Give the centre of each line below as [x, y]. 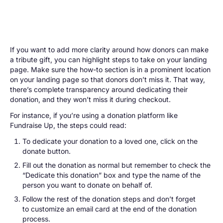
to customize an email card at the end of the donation [109, 209]
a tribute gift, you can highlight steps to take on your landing [109, 59]
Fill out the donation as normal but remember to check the [116, 165]
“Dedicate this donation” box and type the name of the [111, 175]
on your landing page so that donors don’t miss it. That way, [108, 79]
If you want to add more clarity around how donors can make [109, 49]
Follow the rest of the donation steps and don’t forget [109, 199]
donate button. [46, 151]
